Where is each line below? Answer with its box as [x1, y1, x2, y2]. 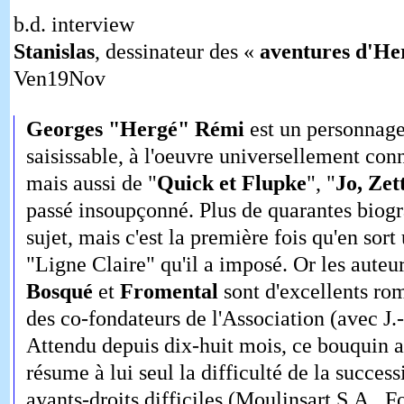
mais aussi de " [25, 171, 157, 196]
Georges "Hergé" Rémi [25, 117, 244, 142]
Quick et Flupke [156, 171, 307, 196]
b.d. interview [13, 13, 134, 37]
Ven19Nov [13, 67, 106, 91]
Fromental [119, 280, 218, 304]
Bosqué [25, 280, 93, 304]
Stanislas [13, 40, 95, 64]
